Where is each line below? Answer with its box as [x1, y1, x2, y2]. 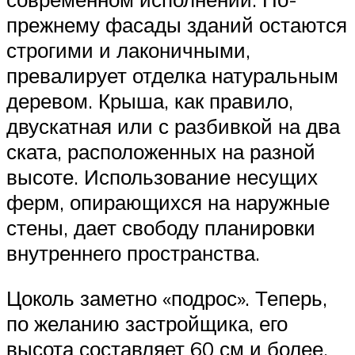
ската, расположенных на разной [6, 138, 315, 164]
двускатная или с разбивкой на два [6, 113, 340, 139]
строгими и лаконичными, [6, 36, 250, 63]
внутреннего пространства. [6, 239, 260, 265]
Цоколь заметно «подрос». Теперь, [6, 285, 327, 311]
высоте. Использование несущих [6, 163, 318, 189]
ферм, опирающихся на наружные [6, 189, 330, 215]
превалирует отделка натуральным [6, 62, 338, 88]
